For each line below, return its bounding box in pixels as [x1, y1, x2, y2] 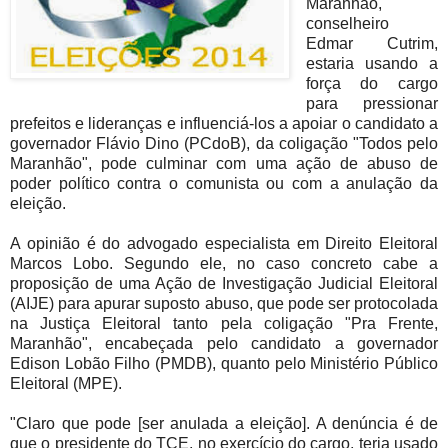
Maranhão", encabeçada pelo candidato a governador [10, 335, 438, 353]
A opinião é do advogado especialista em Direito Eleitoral [10, 235, 438, 253]
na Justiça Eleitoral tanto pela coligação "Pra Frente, [10, 315, 438, 333]
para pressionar [305, 95, 438, 113]
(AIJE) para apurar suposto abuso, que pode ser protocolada [10, 295, 438, 313]
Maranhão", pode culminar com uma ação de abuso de [10, 155, 438, 173]
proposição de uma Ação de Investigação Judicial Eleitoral [10, 275, 438, 293]
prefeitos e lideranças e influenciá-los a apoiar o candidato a [10, 115, 438, 133]
